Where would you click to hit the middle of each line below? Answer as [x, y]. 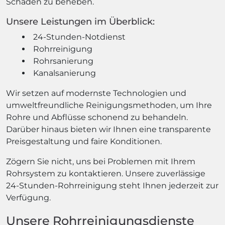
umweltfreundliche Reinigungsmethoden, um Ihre [109, 105]
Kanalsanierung [65, 73]
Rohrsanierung [63, 61]
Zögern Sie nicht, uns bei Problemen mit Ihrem [101, 161]
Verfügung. [28, 198]
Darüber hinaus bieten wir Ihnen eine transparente [108, 129]
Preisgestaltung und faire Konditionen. [84, 141]
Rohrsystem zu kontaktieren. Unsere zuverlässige [106, 174]
